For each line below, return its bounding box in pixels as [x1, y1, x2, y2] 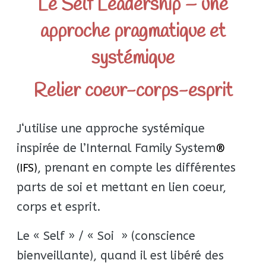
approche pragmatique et [40, 19, 226, 45]
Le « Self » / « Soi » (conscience [17, 229, 196, 243]
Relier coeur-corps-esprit [33, 78, 233, 104]
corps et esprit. [17, 200, 102, 214]
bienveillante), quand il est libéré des [17, 249, 224, 263]
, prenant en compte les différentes [37, 161, 236, 175]
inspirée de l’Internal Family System [17, 141, 216, 156]
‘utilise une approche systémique [21, 122, 205, 136]
